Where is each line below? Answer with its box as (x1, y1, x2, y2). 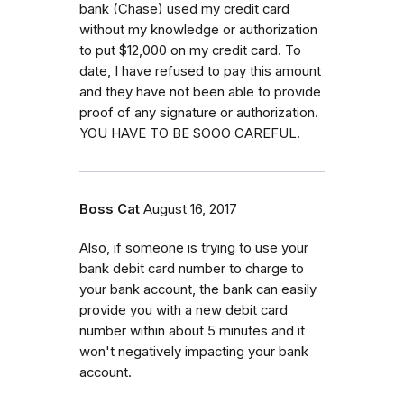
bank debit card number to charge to (79, 260, 304, 277)
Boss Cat (79, 200, 140, 217)
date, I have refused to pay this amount (79, 62, 321, 79)
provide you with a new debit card (79, 301, 288, 318)
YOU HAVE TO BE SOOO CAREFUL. (79, 124, 300, 142)
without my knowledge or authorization (79, 21, 317, 38)
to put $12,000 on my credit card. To (79, 41, 301, 59)
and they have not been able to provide (79, 83, 321, 100)
